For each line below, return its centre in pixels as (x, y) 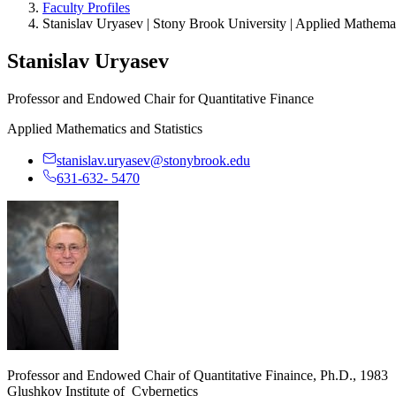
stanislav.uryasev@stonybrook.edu (153, 160)
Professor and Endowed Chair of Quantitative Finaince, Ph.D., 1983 (198, 375)
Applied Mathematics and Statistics (105, 128)
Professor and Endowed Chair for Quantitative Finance (160, 98)
